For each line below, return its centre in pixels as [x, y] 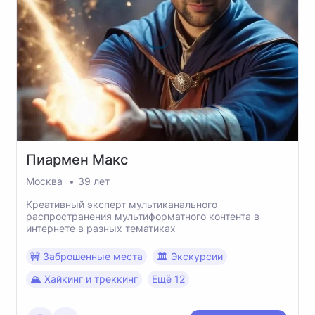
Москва [46, 181]
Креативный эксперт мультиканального [122, 204]
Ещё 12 [168, 279]
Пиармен [59, 160]
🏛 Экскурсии [190, 256]
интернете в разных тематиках [101, 228]
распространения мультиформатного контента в [143, 216]
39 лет [94, 181]
